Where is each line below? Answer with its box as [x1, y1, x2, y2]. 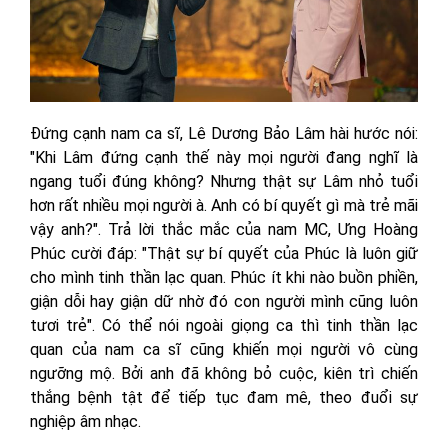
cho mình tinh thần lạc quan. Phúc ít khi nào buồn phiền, [30, 268, 418, 288]
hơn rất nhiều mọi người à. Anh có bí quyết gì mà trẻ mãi [30, 196, 418, 216]
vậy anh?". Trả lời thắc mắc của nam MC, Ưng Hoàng [30, 220, 418, 240]
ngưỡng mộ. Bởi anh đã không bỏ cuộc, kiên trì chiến [30, 364, 418, 384]
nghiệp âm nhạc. [30, 412, 141, 432]
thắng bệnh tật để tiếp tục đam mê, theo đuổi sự [30, 388, 418, 408]
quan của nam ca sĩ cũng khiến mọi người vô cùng [30, 340, 418, 360]
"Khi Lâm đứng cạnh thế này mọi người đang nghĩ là [30, 148, 418, 168]
